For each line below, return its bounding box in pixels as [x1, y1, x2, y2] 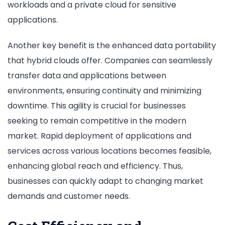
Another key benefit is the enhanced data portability [8, 40, 216, 52]
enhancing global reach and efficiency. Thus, [8, 160, 183, 172]
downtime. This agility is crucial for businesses [8, 100, 186, 112]
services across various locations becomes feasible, [8, 145, 211, 157]
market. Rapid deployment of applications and [8, 130, 191, 142]
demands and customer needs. [8, 190, 130, 202]
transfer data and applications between [8, 70, 166, 82]
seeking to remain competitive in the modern [8, 115, 186, 127]
